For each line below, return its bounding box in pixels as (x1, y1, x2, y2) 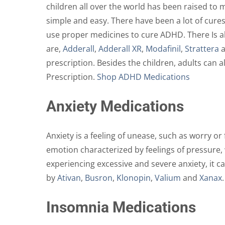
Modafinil (146, 43, 181, 55)
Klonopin (117, 172, 151, 184)
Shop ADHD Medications (97, 71, 190, 83)
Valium (155, 172, 181, 184)
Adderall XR (98, 43, 142, 55)
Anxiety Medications (46, 97, 184, 116)
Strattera (185, 43, 219, 55)
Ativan (57, 172, 81, 184)
